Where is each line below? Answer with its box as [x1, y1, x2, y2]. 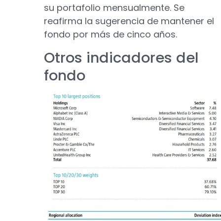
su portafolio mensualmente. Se [44, 1, 184, 14]
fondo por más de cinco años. [44, 28, 177, 40]
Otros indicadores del [44, 47, 199, 68]
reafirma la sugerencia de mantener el [44, 14, 214, 27]
